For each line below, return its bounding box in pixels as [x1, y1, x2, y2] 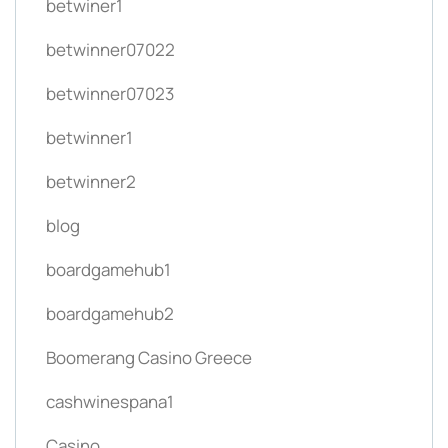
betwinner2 [46, 169, 136, 193]
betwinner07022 [46, 37, 175, 61]
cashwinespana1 [46, 389, 174, 413]
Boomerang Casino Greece [46, 345, 252, 369]
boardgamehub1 [46, 257, 171, 281]
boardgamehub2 [46, 301, 174, 325]
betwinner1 [46, 125, 133, 149]
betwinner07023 [46, 81, 174, 105]
